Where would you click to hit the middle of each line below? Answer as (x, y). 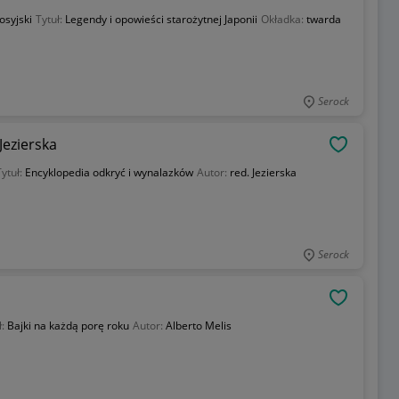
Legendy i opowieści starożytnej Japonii (161, 19)
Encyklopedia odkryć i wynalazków (109, 172)
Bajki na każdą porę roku (68, 326)
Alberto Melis (198, 326)
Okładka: (283, 19)
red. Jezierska (263, 172)
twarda (323, 19)
